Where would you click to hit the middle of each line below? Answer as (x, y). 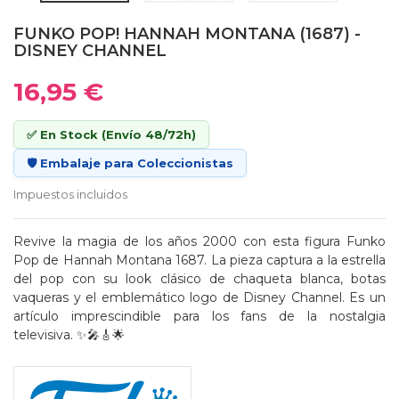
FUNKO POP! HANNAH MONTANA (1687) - (187, 33)
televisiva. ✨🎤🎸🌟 (69, 334)
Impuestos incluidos (70, 194)
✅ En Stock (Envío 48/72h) (111, 134)
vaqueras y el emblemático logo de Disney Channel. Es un (199, 297)
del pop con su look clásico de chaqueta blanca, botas (199, 278)
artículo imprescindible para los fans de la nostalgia (199, 316)
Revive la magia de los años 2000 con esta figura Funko (199, 241)
